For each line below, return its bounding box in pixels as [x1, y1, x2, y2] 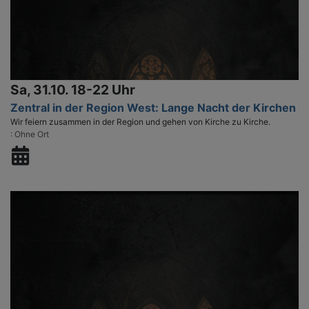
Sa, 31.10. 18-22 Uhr [10, 81, 135, 98]
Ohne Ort [14, 128, 49, 139]
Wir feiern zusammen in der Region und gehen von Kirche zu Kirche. [10, 116, 270, 127]
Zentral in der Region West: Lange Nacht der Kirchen [10, 100, 296, 114]
